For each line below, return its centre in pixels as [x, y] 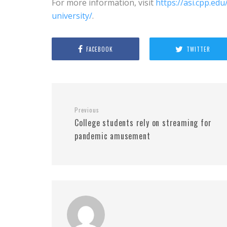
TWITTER [199, 49]
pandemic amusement [112, 136]
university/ [72, 16]
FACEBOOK [99, 49]
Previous [87, 110]
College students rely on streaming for [143, 123]
